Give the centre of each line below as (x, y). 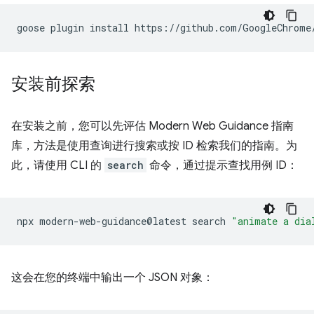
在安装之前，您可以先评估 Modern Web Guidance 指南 (152, 126)
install (109, 28)
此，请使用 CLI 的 (58, 165)
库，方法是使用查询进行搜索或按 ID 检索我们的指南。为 (154, 146)
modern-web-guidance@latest (113, 221)
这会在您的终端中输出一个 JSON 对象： (112, 278)
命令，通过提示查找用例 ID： (222, 165)
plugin (67, 28)
